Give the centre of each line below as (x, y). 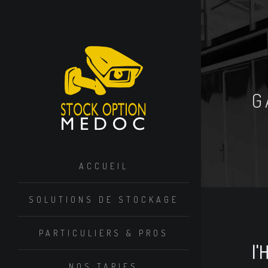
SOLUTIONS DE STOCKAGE (103, 200)
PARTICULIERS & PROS (103, 233)
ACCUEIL (103, 166)
